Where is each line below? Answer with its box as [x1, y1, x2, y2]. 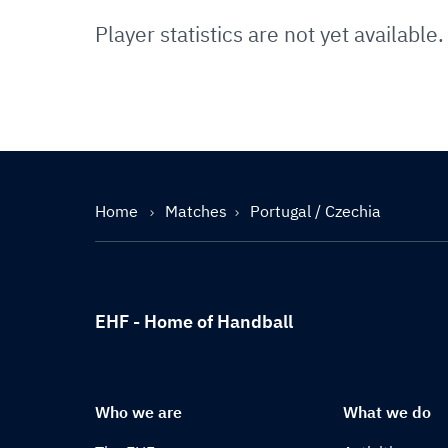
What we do [343, 402, 432, 422]
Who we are [95, 402, 182, 422]
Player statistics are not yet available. [95, 20, 444, 48]
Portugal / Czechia [250, 201, 381, 221]
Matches [165, 201, 227, 221]
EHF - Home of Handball [95, 310, 293, 333]
